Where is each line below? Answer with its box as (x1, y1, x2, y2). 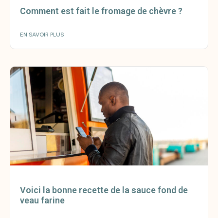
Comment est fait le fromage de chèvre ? (20, 6, 182, 17)
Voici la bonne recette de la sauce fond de (20, 185, 188, 196)
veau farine (20, 195, 65, 206)
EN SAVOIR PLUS (20, 31, 64, 38)
